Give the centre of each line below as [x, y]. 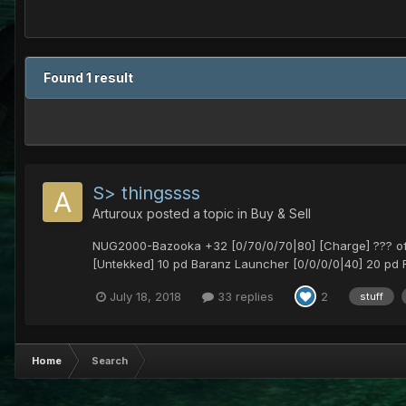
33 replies [244, 296]
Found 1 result [88, 78]
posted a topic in [197, 214]
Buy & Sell [281, 214]
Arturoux [118, 214]
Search [110, 361]
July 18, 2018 [145, 296]
